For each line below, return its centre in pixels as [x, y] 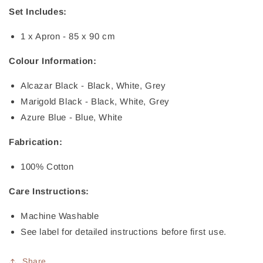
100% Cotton [47, 167]
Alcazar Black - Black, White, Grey [93, 86]
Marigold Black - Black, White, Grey [95, 102]
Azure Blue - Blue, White [72, 117]
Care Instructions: [49, 191]
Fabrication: [36, 142]
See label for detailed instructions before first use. [124, 232]
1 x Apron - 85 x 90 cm [68, 36]
